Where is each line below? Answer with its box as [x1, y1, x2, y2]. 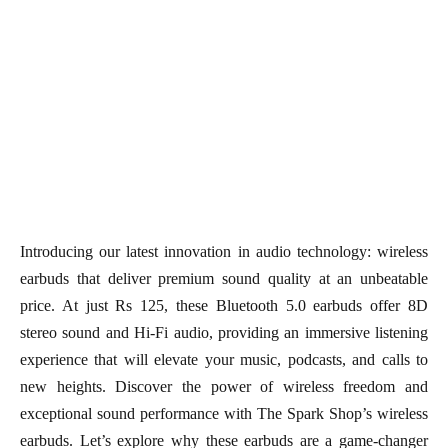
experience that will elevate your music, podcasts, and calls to [20, 351, 428, 369]
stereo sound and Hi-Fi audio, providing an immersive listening [20, 324, 428, 342]
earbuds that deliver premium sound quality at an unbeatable [20, 270, 428, 288]
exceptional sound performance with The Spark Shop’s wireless [20, 405, 428, 423]
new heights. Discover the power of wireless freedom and [20, 378, 428, 396]
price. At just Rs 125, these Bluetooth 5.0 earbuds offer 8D [20, 297, 428, 315]
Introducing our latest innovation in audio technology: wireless [20, 243, 428, 261]
